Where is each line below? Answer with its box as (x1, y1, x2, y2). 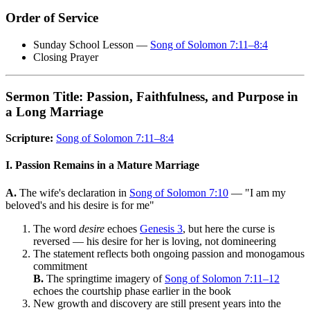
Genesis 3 (140, 222, 183, 235)
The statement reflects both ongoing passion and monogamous (33, 247, 304, 259)
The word (33, 222, 79, 235)
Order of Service (6, 10, 98, 26)
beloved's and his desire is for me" (6, 199, 154, 211)
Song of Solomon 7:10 (129, 186, 228, 199)
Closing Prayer (33, 51, 98, 63)
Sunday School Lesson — (33, 38, 150, 51)
